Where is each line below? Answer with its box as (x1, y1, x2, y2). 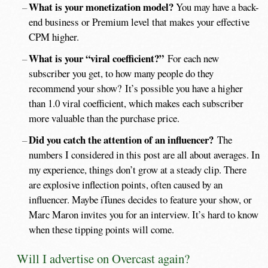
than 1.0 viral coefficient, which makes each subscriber (29, 96, 244, 110)
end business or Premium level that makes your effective (29, 14, 250, 29)
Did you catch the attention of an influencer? (28, 132, 214, 148)
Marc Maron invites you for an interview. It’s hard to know (29, 208, 259, 222)
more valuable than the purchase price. (29, 111, 180, 125)
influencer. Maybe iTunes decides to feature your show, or (29, 193, 252, 207)
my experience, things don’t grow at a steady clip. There (29, 163, 247, 177)
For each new (163, 51, 219, 65)
